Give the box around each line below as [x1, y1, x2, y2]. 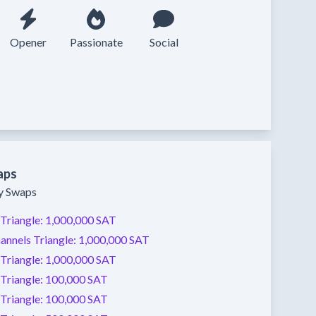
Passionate [69, 35, 123, 49]
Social [149, 35, 178, 49]
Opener [10, 35, 47, 49]
